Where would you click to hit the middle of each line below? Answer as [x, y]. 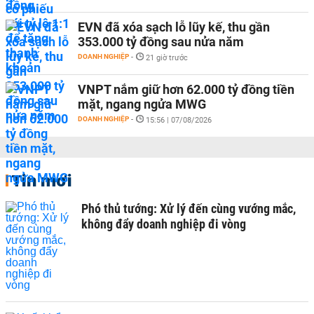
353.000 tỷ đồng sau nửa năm [161, 41]
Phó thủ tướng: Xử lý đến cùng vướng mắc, [189, 208]
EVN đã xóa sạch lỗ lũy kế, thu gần [174, 27]
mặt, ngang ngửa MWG [142, 104]
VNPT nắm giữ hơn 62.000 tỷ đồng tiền [186, 89]
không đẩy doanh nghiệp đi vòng [164, 224]
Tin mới [42, 180]
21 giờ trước [167, 57]
